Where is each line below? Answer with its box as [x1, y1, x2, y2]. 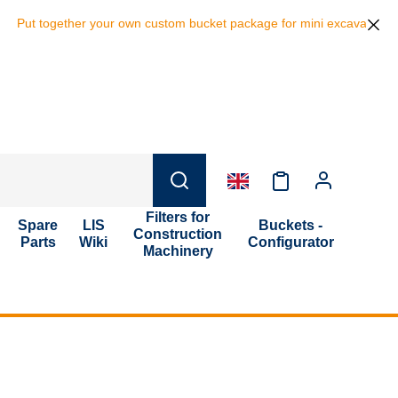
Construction [133, 226, 223, 242]
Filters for [146, 209, 211, 225]
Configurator [247, 235, 334, 250]
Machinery [142, 243, 213, 259]
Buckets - [259, 218, 323, 233]
